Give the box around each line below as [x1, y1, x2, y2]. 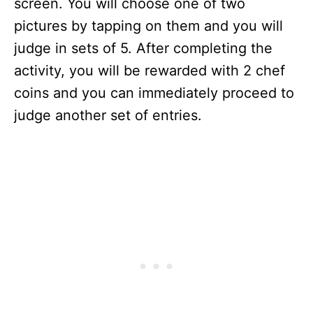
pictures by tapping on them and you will [14, 17, 283, 34]
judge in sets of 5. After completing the [14, 40, 272, 57]
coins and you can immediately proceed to [14, 85, 294, 101]
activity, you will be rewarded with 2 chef [14, 62, 285, 79]
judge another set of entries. [14, 107, 202, 124]
